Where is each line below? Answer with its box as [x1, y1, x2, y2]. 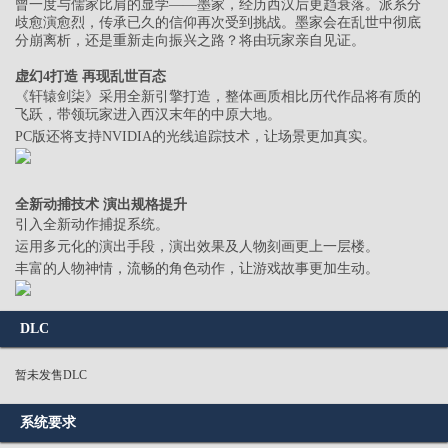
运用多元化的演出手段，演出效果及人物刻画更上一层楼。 [15, 239, 379, 255]
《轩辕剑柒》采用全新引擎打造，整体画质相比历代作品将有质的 [15, 89, 421, 105]
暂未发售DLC [15, 368, 87, 383]
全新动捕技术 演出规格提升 [15, 197, 187, 213]
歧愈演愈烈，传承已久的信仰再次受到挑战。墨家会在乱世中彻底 [15, 15, 421, 31]
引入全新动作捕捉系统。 [15, 217, 169, 233]
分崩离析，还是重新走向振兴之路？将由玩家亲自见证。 [15, 33, 365, 49]
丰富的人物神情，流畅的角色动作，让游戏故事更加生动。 [15, 261, 379, 277]
